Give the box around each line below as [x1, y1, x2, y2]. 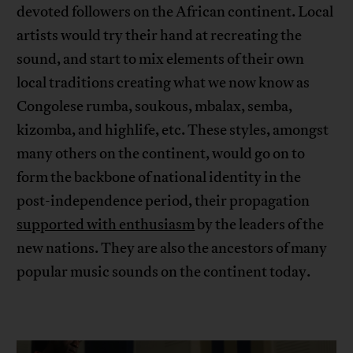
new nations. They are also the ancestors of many [17, 239, 328, 258]
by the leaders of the [195, 215, 325, 235]
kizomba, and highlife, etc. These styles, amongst [17, 121, 329, 140]
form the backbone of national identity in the [17, 168, 302, 188]
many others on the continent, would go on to [17, 144, 306, 164]
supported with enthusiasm [17, 215, 195, 235]
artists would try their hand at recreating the [17, 26, 303, 46]
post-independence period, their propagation [17, 191, 310, 211]
